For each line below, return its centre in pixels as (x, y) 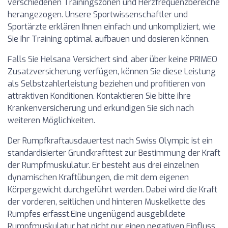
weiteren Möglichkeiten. (51, 120)
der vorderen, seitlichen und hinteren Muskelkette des (107, 202)
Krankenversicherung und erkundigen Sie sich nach (101, 108)
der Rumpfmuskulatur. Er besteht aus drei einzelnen (103, 165)
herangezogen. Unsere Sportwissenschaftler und (98, 15)
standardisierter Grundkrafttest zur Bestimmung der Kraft (114, 153)
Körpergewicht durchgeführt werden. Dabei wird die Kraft (112, 190)
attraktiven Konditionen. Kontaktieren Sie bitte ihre (99, 96)
